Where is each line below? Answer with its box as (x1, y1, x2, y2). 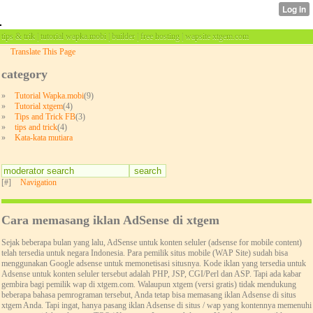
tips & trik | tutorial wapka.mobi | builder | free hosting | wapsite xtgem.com (1, 31, 249, 41)
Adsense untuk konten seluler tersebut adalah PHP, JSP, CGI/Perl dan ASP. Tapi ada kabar (1, 268, 301, 279)
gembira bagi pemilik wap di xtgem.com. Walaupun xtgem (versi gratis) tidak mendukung (1, 279, 296, 289)
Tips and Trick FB (15, 112, 75, 122)
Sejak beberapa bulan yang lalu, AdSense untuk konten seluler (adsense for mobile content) (1, 237, 302, 247)
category (1, 66, 48, 81)
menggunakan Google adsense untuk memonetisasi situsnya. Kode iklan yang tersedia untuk (1, 258, 306, 268)
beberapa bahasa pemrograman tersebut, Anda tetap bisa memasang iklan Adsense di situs (1, 289, 296, 300)
